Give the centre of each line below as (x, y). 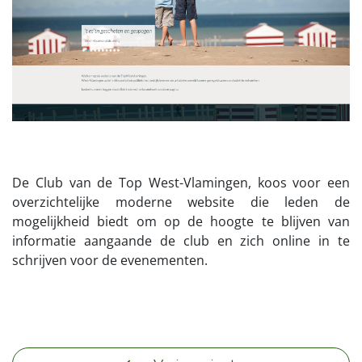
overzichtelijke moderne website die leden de (181, 202)
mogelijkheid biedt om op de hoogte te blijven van (181, 221)
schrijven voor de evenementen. (110, 260)
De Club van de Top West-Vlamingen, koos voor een (181, 182)
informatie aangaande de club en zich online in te (181, 240)
